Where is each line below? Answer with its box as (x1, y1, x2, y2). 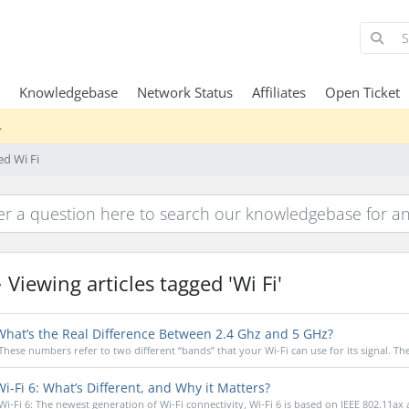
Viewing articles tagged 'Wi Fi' (2, 269, 282, 297)
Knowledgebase (18, 82, 118, 101)
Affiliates (251, 82, 306, 101)
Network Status (136, 82, 233, 101)
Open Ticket (324, 82, 400, 101)
